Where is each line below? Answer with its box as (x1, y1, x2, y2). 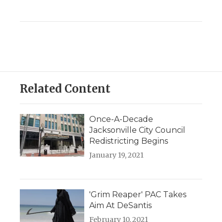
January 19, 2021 (89, 151, 144, 160)
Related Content (20, 82, 111, 96)
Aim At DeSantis (89, 201, 152, 211)
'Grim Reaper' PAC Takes (89, 190, 186, 200)
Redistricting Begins (89, 136, 168, 146)
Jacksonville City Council (89, 125, 185, 135)
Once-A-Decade (89, 114, 153, 124)
